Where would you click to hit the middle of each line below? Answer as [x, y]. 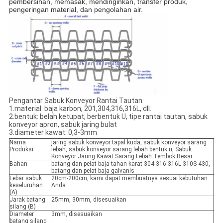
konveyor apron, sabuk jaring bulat [63, 124]
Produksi [21, 149]
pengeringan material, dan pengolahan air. [76, 10]
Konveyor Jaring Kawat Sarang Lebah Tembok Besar [122, 156]
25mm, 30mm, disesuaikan [89, 199]
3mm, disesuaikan [76, 214]
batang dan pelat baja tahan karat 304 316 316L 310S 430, [130, 164]
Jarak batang [27, 199]
